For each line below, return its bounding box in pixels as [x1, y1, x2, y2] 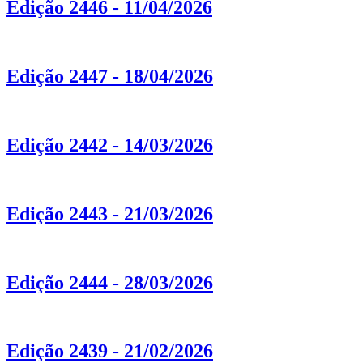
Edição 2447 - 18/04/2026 [6, 66, 213, 88]
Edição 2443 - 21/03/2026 [6, 203, 213, 224]
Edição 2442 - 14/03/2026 [6, 134, 213, 156]
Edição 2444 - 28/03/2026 [6, 271, 213, 293]
